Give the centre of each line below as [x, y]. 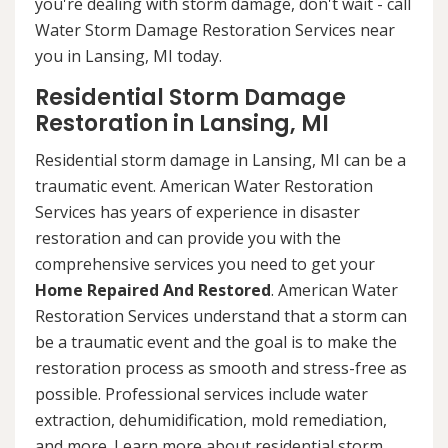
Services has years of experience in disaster [197, 211]
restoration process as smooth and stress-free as [221, 367]
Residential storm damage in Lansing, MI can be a [220, 159]
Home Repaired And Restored [153, 289]
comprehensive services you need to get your [205, 263]
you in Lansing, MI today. [128, 55]
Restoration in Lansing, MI [182, 123]
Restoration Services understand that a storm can [221, 315]
